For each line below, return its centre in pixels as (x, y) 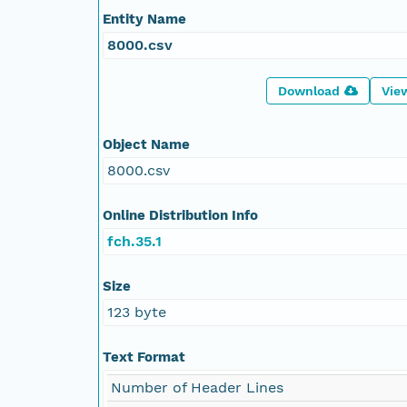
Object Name (146, 144)
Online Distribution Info (180, 215)
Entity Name (144, 19)
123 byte (137, 312)
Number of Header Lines (197, 387)
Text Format (144, 357)
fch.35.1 (134, 241)
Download (309, 90)
